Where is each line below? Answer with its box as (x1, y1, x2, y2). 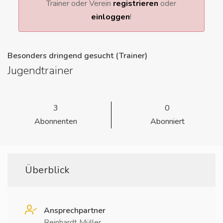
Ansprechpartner (44, 205, 106, 216)
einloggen (91, 11, 130, 22)
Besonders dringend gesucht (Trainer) (7, 50, 147, 61)
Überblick (25, 163, 70, 177)
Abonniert (150, 116, 185, 127)
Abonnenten (34, 116, 77, 127)
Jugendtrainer (7, 63, 73, 78)
